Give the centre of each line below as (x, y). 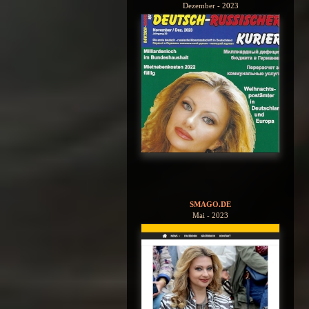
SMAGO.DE (210, 204)
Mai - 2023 (210, 215)
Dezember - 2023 (210, 6)
